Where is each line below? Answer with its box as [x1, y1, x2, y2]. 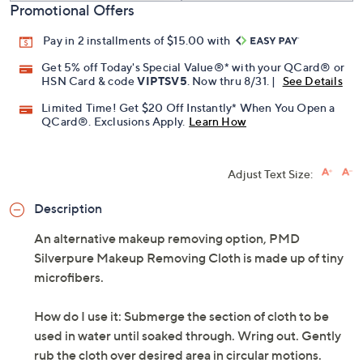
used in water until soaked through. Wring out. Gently [34, 327, 341, 344]
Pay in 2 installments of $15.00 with [43, 33, 233, 48]
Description [34, 200, 102, 217]
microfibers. [34, 269, 104, 286]
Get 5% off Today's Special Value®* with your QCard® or [41, 60, 345, 75]
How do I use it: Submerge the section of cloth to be [34, 308, 329, 325]
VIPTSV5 [137, 74, 187, 88]
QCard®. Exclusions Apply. [41, 114, 186, 129]
